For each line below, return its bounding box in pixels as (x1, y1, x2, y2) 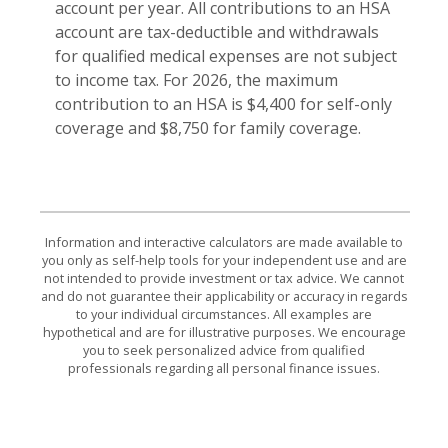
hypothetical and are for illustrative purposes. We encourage (42, 323, 406, 342)
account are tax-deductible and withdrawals (55, 20, 379, 43)
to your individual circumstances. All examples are (76, 305, 372, 324)
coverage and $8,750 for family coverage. (55, 116, 361, 139)
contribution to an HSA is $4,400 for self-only (55, 92, 392, 115)
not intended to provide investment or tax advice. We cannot (44, 269, 404, 288)
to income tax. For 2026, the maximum (55, 68, 338, 91)
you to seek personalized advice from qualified (83, 341, 365, 360)
